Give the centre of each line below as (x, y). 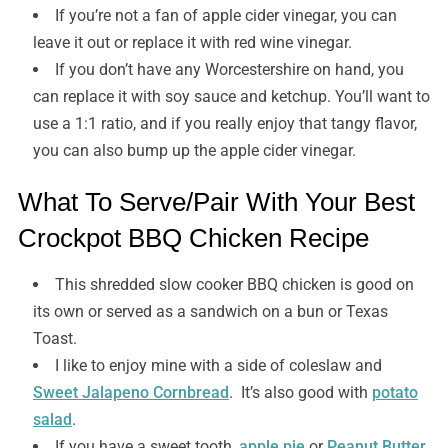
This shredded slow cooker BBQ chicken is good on (234, 285)
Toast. (54, 339)
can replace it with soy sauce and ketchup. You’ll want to (231, 97)
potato (394, 393)
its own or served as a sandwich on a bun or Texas (210, 312)
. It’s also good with (300, 393)
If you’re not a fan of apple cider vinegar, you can (225, 16)
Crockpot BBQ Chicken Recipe (193, 238)
